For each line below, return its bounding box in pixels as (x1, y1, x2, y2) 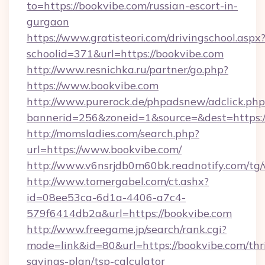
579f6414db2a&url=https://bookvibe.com (27, 206, 232, 220)
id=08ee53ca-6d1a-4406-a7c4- (27, 190, 186, 204)
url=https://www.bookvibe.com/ (27, 143, 182, 156)
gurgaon (27, 15, 69, 28)
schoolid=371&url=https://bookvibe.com (27, 47, 224, 60)
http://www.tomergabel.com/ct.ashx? (27, 174, 209, 188)
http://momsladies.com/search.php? (27, 127, 199, 140)
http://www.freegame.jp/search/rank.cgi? (27, 222, 227, 236)
